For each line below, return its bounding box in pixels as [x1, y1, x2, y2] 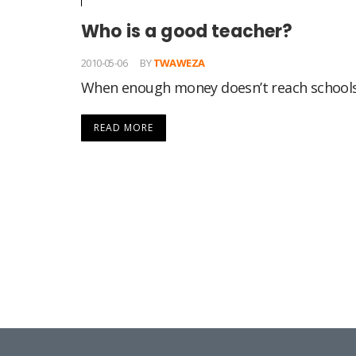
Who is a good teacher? [81, 19, 293, 44]
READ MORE [94, 121, 153, 135]
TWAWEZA [153, 56, 205, 71]
